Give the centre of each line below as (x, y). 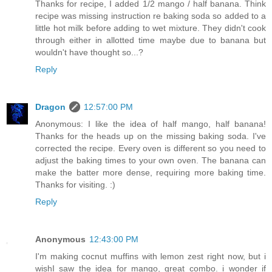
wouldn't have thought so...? (89, 52)
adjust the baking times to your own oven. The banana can (151, 160)
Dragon (50, 107)
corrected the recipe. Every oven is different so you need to (151, 148)
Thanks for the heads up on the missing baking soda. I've (151, 136)
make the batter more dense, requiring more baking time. (151, 172)
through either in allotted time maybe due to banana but (151, 40)
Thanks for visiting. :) (75, 184)
